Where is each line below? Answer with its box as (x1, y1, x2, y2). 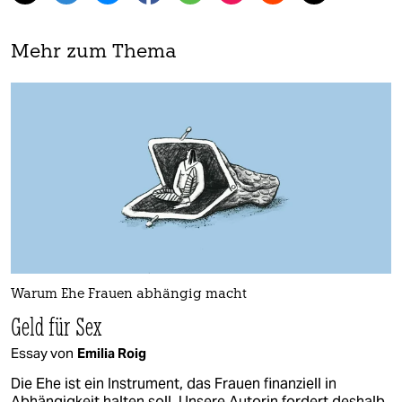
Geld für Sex (11, 310, 101, 342)
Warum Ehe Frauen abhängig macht (11, 287, 247, 301)
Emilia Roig (77, 344, 146, 362)
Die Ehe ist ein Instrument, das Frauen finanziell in (11, 373, 336, 393)
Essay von (11, 344, 74, 362)
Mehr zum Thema (11, 43, 177, 63)
